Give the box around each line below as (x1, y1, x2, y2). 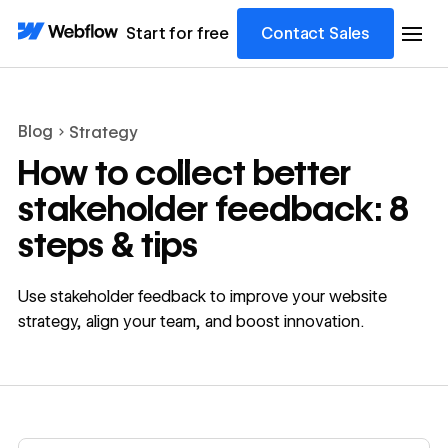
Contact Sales (261, 24, 371, 43)
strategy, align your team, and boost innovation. (17, 311, 364, 331)
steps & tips (17, 224, 198, 267)
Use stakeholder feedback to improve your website (17, 286, 387, 306)
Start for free (126, 24, 230, 43)
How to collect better (17, 152, 351, 195)
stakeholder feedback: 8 (17, 188, 409, 231)
